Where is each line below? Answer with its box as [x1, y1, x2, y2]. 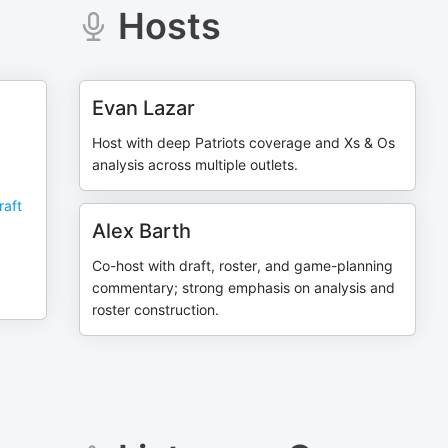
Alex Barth [92, 219, 192, 243]
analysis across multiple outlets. [92, 156, 299, 173]
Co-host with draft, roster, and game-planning [92, 257, 394, 274]
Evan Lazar [92, 96, 196, 120]
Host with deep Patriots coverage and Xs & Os [92, 134, 396, 151]
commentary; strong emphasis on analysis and [92, 279, 396, 296]
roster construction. [92, 301, 220, 318]
